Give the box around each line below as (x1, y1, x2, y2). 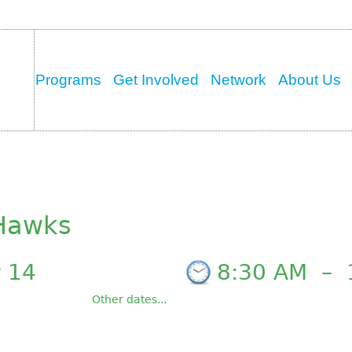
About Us (278, 71, 345, 88)
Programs (35, 71, 101, 88)
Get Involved (113, 71, 199, 88)
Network (211, 71, 266, 88)
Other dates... (92, 293, 167, 306)
